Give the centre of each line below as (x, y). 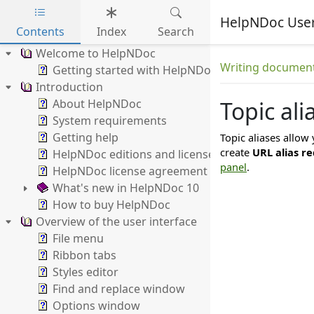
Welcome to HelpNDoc (96, 53)
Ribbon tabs (84, 255)
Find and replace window (119, 289)
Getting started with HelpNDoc (135, 70)
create (236, 152)
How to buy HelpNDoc (111, 205)
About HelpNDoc (97, 104)
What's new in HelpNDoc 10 (126, 188)
